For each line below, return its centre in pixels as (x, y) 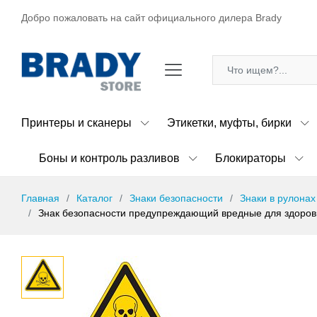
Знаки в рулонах (278, 198)
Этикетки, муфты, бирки (229, 122)
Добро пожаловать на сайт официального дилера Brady (151, 18)
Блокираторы (250, 158)
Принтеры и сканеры (76, 122)
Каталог (94, 198)
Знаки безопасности (176, 198)
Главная (40, 198)
